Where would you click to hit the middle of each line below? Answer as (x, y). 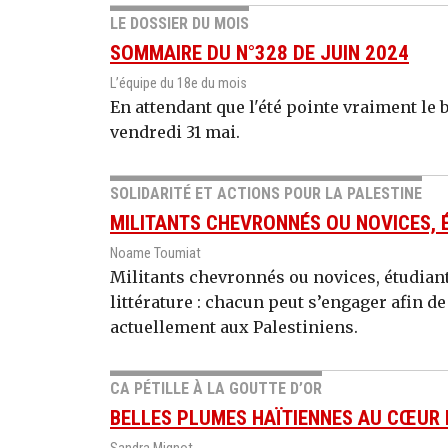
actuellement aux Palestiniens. (234, 327)
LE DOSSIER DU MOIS (179, 24)
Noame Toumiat (155, 254)
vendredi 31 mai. (175, 132)
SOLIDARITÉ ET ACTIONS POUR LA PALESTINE (266, 194)
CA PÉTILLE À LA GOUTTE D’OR (216, 389)
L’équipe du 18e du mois (178, 84)
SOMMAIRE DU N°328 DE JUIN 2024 (259, 53)
